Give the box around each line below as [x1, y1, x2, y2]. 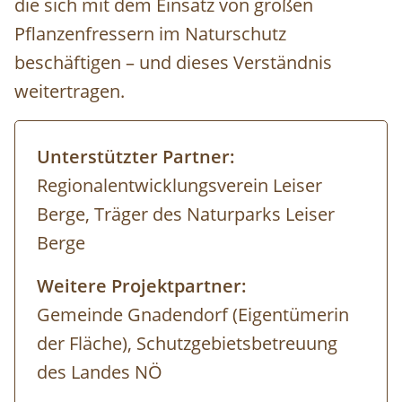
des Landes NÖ [37, 360, 162, 385]
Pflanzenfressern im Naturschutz [14, 22, 286, 47]
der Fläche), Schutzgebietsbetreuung [37, 331, 337, 356]
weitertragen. [14, 79, 125, 104]
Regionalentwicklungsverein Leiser [37, 173, 322, 198]
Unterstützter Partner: [37, 144, 235, 170]
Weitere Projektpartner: [37, 274, 247, 299]
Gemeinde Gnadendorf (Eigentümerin [37, 302, 349, 328]
